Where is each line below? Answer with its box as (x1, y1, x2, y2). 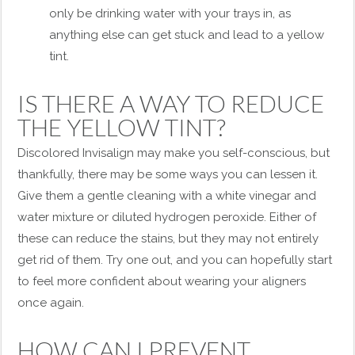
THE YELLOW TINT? (17, 113, 227, 141)
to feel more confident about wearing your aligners (17, 274, 307, 288)
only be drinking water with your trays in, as (49, 6, 292, 21)
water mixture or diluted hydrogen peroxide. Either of (17, 210, 317, 224)
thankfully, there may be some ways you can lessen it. (17, 167, 319, 181)
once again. (17, 296, 85, 310)
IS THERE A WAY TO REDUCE (17, 89, 325, 117)
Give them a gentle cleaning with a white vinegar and (17, 189, 317, 203)
